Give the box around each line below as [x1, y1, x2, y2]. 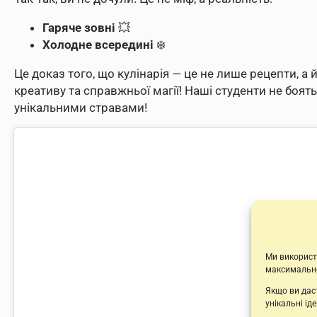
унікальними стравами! [14, 100, 147, 115]
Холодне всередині [42, 37, 154, 52]
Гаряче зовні [42, 20, 115, 35]
